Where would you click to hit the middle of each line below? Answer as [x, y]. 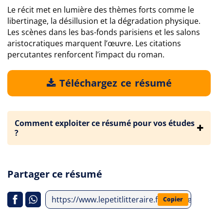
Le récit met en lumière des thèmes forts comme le [101, 10]
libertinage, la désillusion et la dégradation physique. [104, 21]
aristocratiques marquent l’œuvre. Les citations [94, 43]
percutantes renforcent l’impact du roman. [86, 54]
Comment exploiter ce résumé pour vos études [105, 123]
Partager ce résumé [55, 174]
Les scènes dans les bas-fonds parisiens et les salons [104, 32]
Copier [173, 199]
